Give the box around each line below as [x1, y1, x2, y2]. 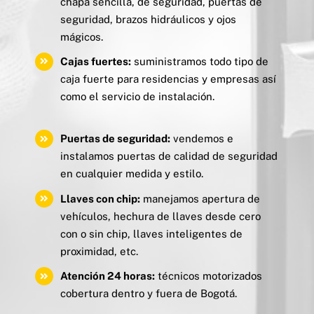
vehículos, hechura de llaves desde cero [60, 210, 261, 222]
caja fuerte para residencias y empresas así [60, 73, 276, 86]
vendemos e [170, 132, 233, 145]
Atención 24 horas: [60, 270, 155, 282]
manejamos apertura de [140, 192, 260, 205]
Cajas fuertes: [60, 55, 131, 68]
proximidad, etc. [60, 245, 138, 257]
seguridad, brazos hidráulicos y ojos [60, 13, 236, 25]
